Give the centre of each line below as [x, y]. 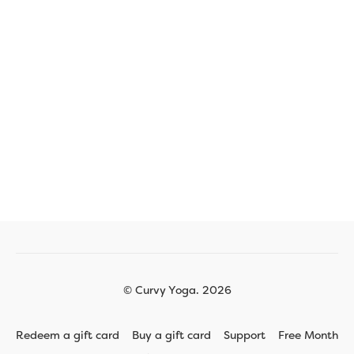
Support [245, 335]
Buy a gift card [171, 335]
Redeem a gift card [68, 335]
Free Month [308, 335]
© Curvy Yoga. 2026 [177, 290]
